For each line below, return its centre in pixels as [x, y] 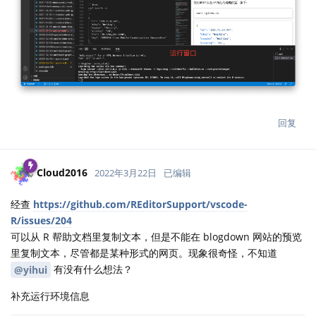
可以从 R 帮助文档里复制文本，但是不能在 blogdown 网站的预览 [156, 236]
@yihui [31, 270]
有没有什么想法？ [92, 269]
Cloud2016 [62, 173]
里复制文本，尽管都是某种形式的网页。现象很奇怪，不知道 [144, 253]
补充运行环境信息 [50, 296]
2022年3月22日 [126, 173]
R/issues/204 [41, 220]
